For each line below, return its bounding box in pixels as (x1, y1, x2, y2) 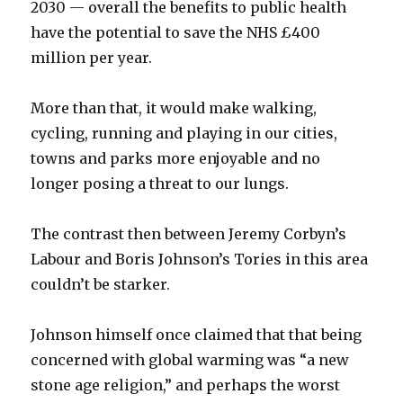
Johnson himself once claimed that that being (31, 326, 363, 344)
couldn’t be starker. (31, 275, 171, 293)
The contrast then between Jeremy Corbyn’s (31, 225, 347, 243)
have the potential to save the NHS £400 (31, 23, 321, 41)
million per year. (31, 49, 153, 67)
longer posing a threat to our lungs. (31, 175, 290, 193)
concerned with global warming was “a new (31, 351, 350, 369)
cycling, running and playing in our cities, (31, 124, 338, 142)
